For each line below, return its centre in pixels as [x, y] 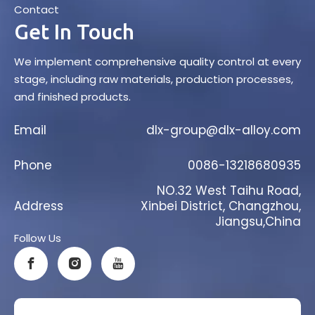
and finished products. [72, 96]
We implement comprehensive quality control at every [157, 61]
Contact [37, 9]
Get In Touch [74, 31]
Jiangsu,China [258, 221]
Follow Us [38, 238]
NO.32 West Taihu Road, [229, 190]
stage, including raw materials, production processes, [154, 79]
